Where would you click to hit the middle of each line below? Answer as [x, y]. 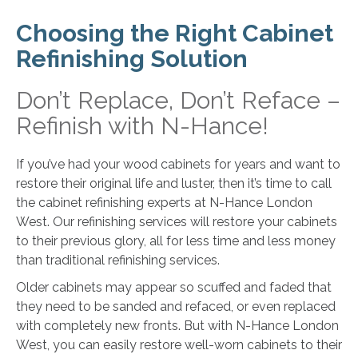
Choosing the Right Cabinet [175, 34]
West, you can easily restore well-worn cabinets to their [179, 345]
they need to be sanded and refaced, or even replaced [176, 307]
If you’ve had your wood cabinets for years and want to [178, 165]
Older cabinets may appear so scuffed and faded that [174, 288]
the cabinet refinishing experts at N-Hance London [164, 203]
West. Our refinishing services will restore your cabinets [177, 222]
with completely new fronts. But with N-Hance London [177, 326]
